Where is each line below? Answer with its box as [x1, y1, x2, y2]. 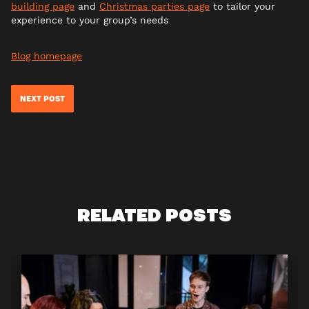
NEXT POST [20, 93, 65, 105]
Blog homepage [11, 50, 82, 62]
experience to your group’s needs [11, 14, 168, 26]
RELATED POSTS [77, 201, 232, 228]
